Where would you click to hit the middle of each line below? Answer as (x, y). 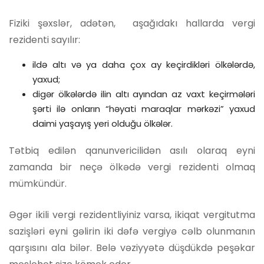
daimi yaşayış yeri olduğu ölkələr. (103, 123)
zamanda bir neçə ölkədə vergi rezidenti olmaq (132, 167)
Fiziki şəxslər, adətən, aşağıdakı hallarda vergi (132, 23)
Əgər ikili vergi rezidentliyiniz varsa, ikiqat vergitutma (132, 214)
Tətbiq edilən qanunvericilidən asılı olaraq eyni (132, 150)
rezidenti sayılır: (44, 39)
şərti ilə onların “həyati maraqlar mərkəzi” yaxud (144, 108)
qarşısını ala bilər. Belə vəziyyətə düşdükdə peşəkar (132, 247)
